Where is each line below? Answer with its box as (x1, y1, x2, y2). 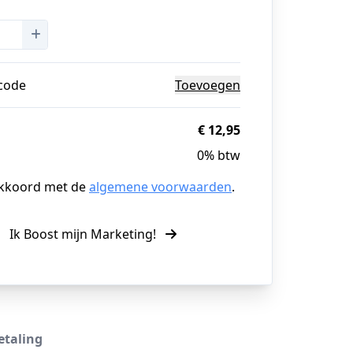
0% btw (197, 147, 240, 164)
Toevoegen (175, 76, 240, 94)
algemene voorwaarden (89, 178, 232, 195)
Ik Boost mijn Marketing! (9, 225, 159, 243)
